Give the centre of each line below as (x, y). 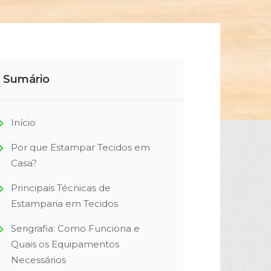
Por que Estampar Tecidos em (80, 147)
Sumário (26, 79)
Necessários (38, 260)
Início (23, 122)
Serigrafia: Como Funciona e (75, 228)
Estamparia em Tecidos (64, 204)
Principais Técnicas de (61, 188)
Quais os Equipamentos (65, 244)
